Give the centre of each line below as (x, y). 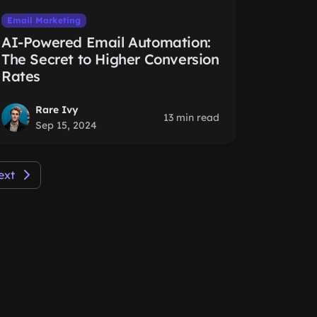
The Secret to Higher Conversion (110, 59)
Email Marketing (44, 20)
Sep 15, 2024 (66, 125)
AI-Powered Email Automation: (106, 42)
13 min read (191, 117)
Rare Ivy (57, 110)
